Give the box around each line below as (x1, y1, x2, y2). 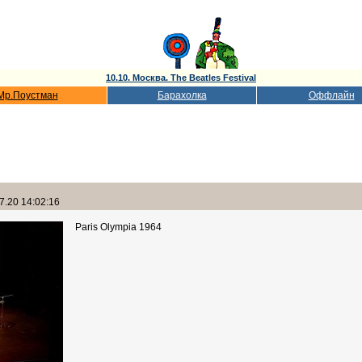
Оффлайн (308, 90, 355, 101)
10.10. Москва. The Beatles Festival (106, 73, 256, 82)
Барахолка (157, 90, 207, 101)
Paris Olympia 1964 (75, 221, 162, 233)
